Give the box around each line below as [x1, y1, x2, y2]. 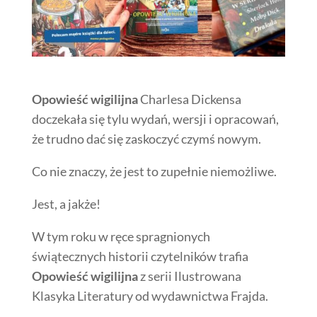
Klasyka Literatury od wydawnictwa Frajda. [31, 287, 268, 304]
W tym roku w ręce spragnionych [31, 228, 210, 244]
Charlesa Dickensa [137, 91, 241, 107]
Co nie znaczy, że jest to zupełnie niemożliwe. [31, 163, 277, 179]
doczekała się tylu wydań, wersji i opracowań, [31, 110, 279, 127]
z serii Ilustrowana [137, 267, 241, 284]
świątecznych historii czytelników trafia [31, 248, 248, 264]
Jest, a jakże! [31, 195, 100, 212]
